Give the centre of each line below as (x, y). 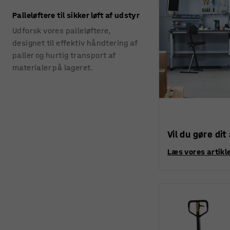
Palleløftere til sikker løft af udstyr (76, 15)
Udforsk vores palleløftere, (62, 31)
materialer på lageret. (53, 68)
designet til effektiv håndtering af (75, 43)
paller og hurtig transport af (64, 55)
